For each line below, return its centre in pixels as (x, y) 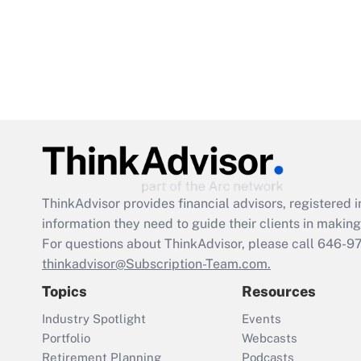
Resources (279, 292)
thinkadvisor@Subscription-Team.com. (156, 264)
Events (261, 319)
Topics (64, 292)
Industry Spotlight (94, 319)
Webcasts (270, 338)
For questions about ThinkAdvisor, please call (180, 244)
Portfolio (66, 338)
